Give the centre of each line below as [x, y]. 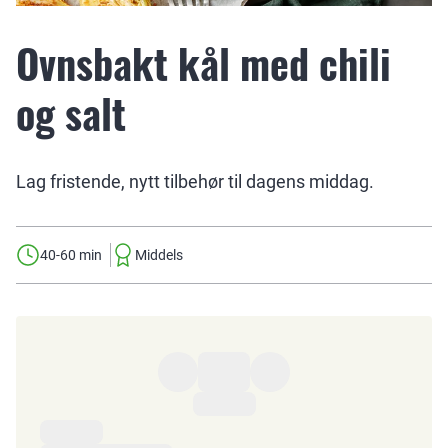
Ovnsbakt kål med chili [203, 63]
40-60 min [71, 255]
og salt [71, 113]
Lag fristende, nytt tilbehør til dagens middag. [195, 181]
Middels [159, 255]
